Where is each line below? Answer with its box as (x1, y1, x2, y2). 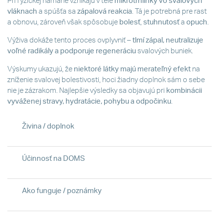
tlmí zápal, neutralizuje (132, 36, 203, 44)
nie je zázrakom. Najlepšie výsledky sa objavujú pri (7, 87, 166, 94)
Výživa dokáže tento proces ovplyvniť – (7, 36, 132, 44)
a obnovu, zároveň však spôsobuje (7, 18, 119, 26)
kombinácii (166, 87, 202, 94)
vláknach (7, 7, 37, 15)
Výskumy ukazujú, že (7, 65, 74, 73)
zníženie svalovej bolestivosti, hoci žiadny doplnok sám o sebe (7, 76, 205, 84)
